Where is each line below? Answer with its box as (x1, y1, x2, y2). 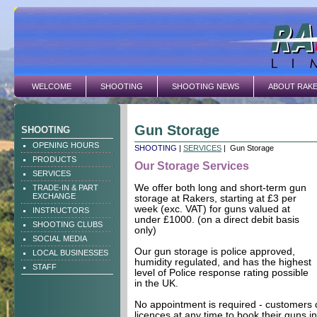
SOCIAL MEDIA (33, 234, 87, 243)
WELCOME (32, 82, 71, 91)
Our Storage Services (134, 159, 249, 172)
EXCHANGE (33, 192, 76, 200)
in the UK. (134, 278, 178, 289)
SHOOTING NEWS (172, 82, 239, 91)
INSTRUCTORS (33, 206, 89, 214)
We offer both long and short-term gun (134, 183, 306, 193)
